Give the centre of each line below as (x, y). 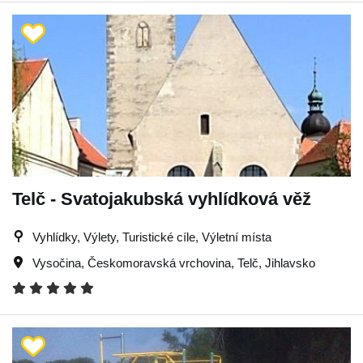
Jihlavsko (290, 263)
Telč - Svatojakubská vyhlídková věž (162, 199)
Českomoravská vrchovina (159, 263)
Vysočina (57, 263)
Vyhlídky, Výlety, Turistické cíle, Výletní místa (152, 237)
